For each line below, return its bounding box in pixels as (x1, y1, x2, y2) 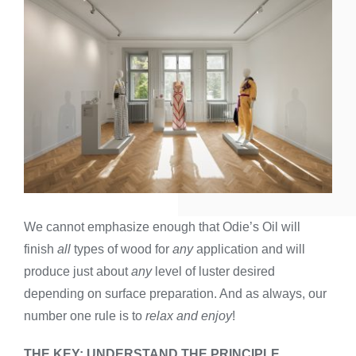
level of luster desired (152, 264, 275, 278)
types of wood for (71, 242, 172, 256)
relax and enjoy (145, 308, 232, 323)
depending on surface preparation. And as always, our (24, 286, 327, 300)
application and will (193, 242, 305, 256)
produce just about (24, 264, 131, 278)
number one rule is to (24, 308, 145, 323)
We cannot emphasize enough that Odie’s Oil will (24, 219, 300, 234)
